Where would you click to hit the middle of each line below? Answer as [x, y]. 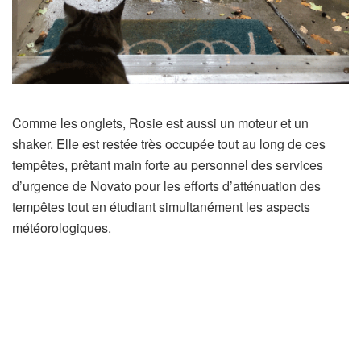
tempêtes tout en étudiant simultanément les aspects [161, 206]
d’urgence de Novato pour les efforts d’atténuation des [166, 185]
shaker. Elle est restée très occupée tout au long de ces [169, 143]
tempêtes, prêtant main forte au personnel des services [168, 164]
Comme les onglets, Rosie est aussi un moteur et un [160, 122]
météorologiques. [62, 227]
